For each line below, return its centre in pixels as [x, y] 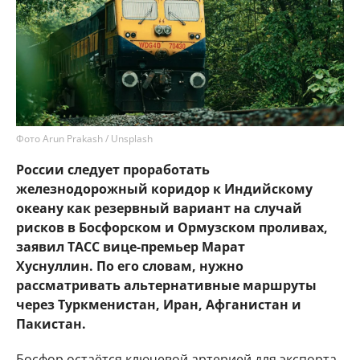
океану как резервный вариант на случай [159, 208]
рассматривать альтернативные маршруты [166, 285]
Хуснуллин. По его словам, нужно [130, 266]
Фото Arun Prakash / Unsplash [84, 139]
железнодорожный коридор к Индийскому [164, 189]
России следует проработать [113, 170]
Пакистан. [51, 324]
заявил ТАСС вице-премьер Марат [131, 247]
